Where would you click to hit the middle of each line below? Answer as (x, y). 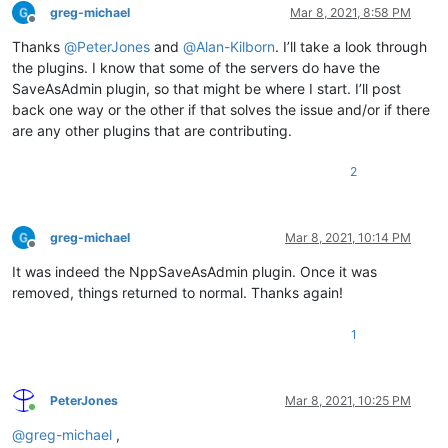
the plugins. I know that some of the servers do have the (196, 67)
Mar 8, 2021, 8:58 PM (350, 12)
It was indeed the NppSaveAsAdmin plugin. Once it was (194, 271)
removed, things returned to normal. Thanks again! (177, 292)
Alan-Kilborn (235, 46)
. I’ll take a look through (351, 46)
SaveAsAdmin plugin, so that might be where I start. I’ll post (206, 88)
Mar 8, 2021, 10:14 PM (348, 237)
